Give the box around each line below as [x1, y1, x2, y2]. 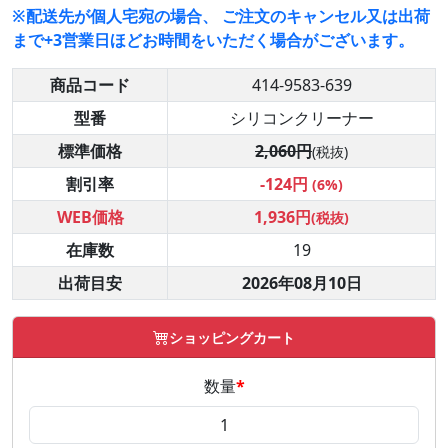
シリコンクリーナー [229, 107, 374, 130]
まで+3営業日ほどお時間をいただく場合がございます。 [12, 29, 414, 52]
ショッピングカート [169, 328, 295, 348]
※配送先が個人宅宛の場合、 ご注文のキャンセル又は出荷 [12, 5, 430, 28]
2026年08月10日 [241, 272, 362, 295]
